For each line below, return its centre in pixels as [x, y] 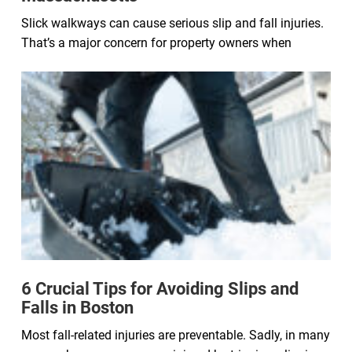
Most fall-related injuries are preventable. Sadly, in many [176, 335]
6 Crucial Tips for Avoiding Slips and [160, 289]
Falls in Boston [77, 308]
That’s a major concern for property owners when [156, 43]
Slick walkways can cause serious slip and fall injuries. [172, 24]
